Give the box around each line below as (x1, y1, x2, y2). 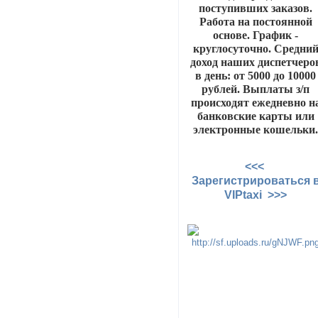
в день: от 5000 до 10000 (195, 69, 317, 82)
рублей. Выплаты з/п (202, 82, 310, 95)
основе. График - (213, 28, 299, 41)
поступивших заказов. (199, 1, 313, 14)
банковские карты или (197, 109, 314, 122)
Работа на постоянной (199, 15, 312, 28)
